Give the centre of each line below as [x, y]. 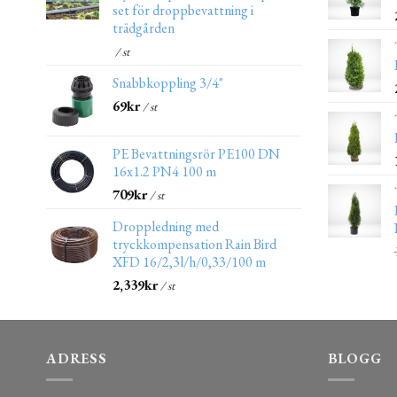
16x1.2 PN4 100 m [164, 171]
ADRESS [77, 358]
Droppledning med [166, 226]
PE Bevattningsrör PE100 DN [196, 153]
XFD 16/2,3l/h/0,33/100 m [189, 261]
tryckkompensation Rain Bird [195, 244]
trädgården [144, 27]
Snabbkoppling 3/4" [168, 82]
